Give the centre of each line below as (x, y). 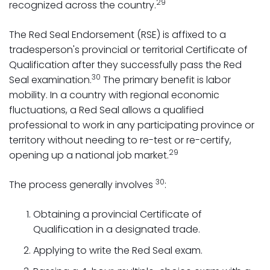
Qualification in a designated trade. (117, 229)
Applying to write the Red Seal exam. (118, 250)
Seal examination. (50, 80)
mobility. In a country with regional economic (114, 95)
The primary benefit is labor (166, 80)
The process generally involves (82, 185)
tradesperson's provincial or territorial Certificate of (128, 50)
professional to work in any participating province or (132, 125)
